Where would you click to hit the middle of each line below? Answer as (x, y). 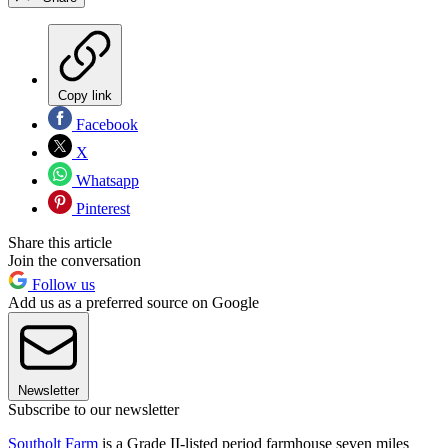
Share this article (60, 242)
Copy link (85, 95)
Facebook (105, 124)
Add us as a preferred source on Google (133, 302)
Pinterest (101, 208)
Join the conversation (74, 260)
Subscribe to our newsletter (93, 409)
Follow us (61, 284)
